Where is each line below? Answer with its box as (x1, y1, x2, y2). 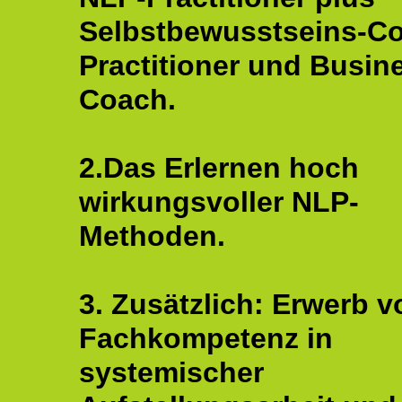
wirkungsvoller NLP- (79, 186, 359, 218)
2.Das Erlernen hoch (79, 152, 359, 184)
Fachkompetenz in (79, 322, 333, 354)
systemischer (79, 356, 264, 389)
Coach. (79, 83, 176, 116)
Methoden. (79, 220, 225, 252)
